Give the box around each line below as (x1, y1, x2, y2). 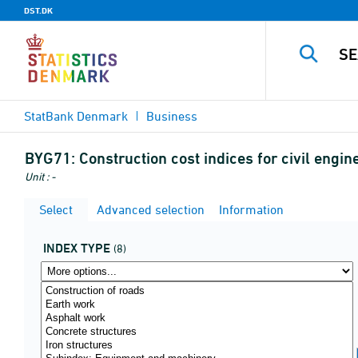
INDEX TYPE (43, 241, 110, 256)
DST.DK (24, 5, 53, 16)
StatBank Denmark (24, 109, 128, 123)
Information (216, 202, 284, 217)
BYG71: (25, 149, 75, 168)
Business (146, 109, 197, 123)
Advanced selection (93, 202, 205, 217)
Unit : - (25, 169, 55, 183)
